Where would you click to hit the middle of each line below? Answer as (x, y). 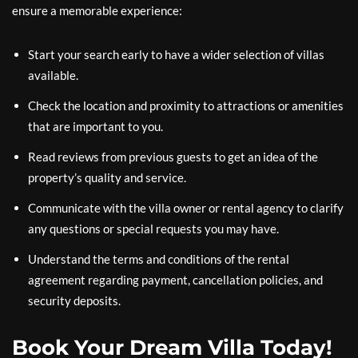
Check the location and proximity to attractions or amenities (186, 105)
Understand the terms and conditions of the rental (159, 259)
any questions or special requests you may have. (153, 229)
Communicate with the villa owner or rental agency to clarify (186, 208)
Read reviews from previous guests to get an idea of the (173, 157)
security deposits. (74, 300)
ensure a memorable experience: (97, 10)
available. (53, 75)
